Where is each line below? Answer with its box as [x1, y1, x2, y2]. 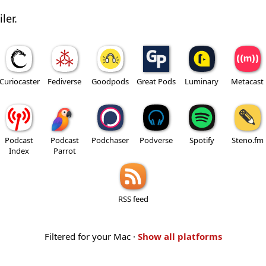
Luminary [185, 75, 218, 87]
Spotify [189, 134, 214, 145]
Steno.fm [231, 134, 264, 145]
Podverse [139, 134, 173, 145]
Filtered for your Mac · [44, 230, 138, 242]
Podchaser [91, 134, 129, 145]
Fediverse [47, 75, 81, 87]
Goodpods [91, 75, 129, 87]
